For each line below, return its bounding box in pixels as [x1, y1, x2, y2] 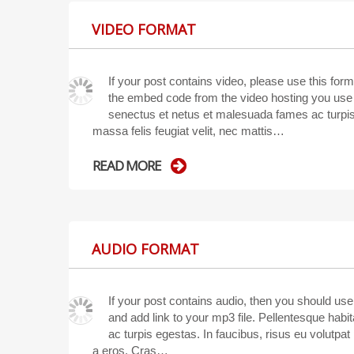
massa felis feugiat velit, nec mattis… [92, 123, 284, 137]
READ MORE [92, 156, 161, 175]
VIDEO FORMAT [92, 19, 196, 39]
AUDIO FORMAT [92, 239, 199, 258]
